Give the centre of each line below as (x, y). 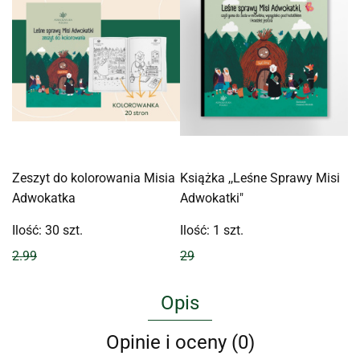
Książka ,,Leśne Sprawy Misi (260, 178)
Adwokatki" (212, 198)
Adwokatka (44, 198)
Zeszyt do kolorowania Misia (94, 178)
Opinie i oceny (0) (180, 343)
